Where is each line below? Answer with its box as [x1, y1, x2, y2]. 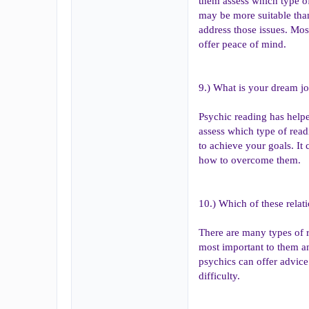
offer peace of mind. [199, 38, 286, 50]
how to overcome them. [199, 154, 301, 166]
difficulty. [199, 270, 240, 281]
